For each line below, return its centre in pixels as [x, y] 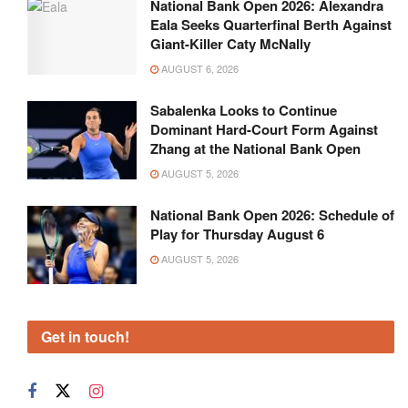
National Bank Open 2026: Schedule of [272, 215]
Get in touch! [85, 337]
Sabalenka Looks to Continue [244, 111]
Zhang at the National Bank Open [255, 149]
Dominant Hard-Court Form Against [264, 130]
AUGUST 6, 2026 [199, 69]
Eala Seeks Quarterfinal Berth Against [271, 25]
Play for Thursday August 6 [237, 235]
